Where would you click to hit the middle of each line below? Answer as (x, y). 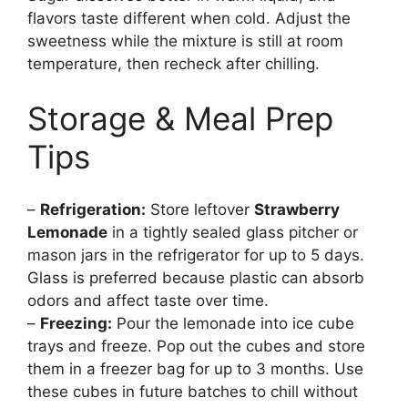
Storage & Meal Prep (180, 118)
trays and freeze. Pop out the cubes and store (196, 347)
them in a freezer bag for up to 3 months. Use (195, 369)
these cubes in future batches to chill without (193, 392)
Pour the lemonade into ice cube (233, 324)
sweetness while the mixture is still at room (185, 41)
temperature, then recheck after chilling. (173, 64)
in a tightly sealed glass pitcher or (233, 233)
